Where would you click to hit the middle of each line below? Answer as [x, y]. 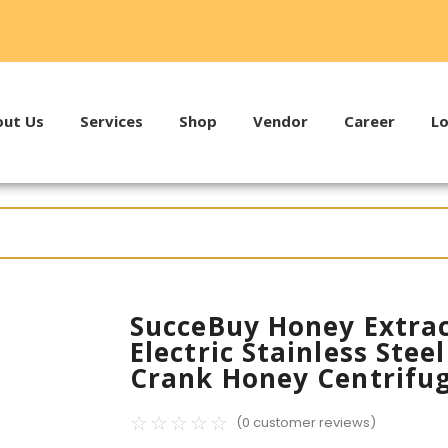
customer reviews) [313, 422]
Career [369, 121]
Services [111, 121]
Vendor [280, 121]
